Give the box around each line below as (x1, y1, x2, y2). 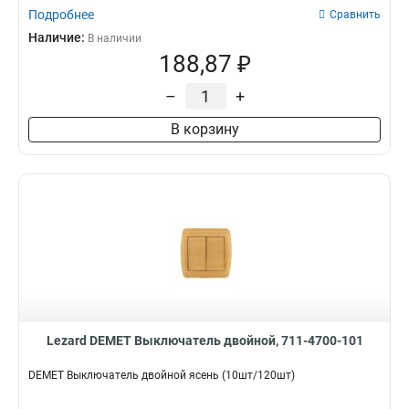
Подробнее (28, 7, 94, 22)
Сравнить (330, 8, 381, 21)
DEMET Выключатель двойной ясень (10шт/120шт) (28, 369, 295, 382)
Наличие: (28, 30, 88, 45)
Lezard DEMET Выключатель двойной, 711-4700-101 (46, 333, 363, 348)
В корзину (170, 121, 239, 138)
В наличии (88, 32, 142, 45)
